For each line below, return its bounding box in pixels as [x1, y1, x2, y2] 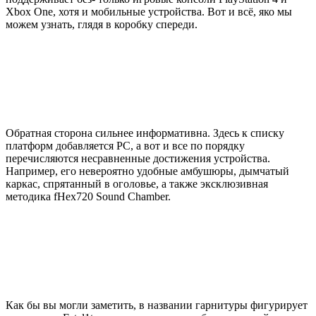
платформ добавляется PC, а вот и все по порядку [6, 139, 245, 152]
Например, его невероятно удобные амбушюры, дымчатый [6, 164, 289, 177]
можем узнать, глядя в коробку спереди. [6, 18, 197, 30]
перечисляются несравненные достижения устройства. [6, 152, 270, 164]
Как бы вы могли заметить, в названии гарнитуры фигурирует [6, 298, 308, 311]
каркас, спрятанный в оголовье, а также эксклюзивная [6, 177, 268, 190]
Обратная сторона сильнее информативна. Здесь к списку [6, 126, 284, 139]
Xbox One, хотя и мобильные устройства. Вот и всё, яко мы [6, 5, 292, 18]
